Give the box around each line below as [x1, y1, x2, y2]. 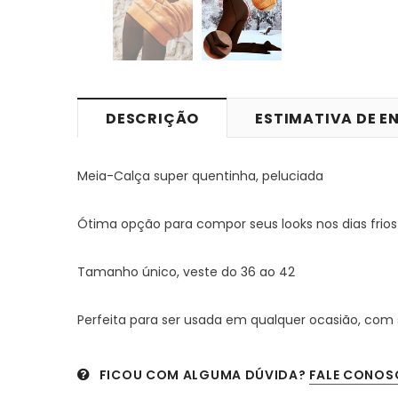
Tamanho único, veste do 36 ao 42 [77, 262, 295, 281]
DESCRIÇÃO [106, 107, 200, 129]
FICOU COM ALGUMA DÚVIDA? [99, 365, 306, 384]
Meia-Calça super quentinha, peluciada [77, 166, 323, 185]
